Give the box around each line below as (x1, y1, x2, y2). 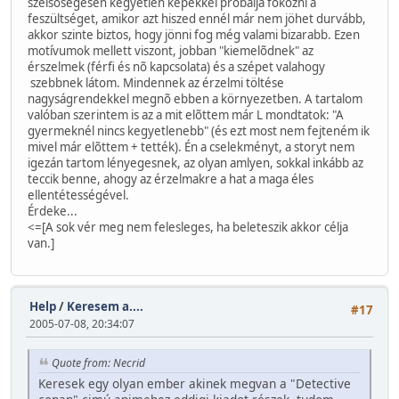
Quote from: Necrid (52, 354, 145, 370)
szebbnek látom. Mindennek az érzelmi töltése (28, 75, 284, 92)
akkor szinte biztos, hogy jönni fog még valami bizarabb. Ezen (28, 27, 360, 44)
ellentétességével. (28, 187, 129, 204)
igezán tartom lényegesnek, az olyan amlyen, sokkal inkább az (28, 155, 363, 172)
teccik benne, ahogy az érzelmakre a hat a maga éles (28, 171, 313, 188)
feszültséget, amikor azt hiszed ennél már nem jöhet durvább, (28, 11, 366, 28)
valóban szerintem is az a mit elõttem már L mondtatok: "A (28, 107, 344, 124)
